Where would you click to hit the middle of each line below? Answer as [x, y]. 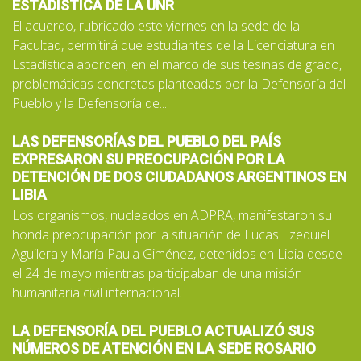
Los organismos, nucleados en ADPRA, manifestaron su [172, 215]
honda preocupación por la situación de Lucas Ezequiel [171, 234]
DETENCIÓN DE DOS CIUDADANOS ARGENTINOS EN [179, 176]
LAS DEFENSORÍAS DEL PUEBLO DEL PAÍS [147, 141]
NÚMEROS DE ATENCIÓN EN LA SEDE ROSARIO [164, 348]
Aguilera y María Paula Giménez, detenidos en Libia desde [177, 253]
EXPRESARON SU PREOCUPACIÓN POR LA [149, 159]
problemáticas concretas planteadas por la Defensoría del [179, 83]
